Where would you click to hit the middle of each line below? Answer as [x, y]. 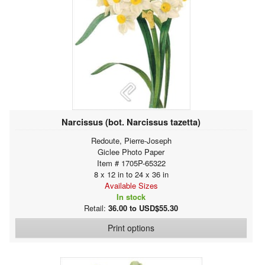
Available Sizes [131, 185]
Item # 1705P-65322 [131, 163]
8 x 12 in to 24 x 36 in [131, 174]
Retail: [96, 208]
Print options [131, 227]
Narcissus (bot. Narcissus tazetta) [131, 122]
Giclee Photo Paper [131, 151]
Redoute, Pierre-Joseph [131, 140]
